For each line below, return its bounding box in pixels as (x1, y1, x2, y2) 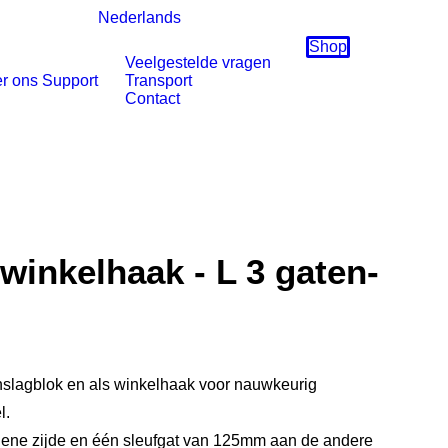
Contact (125, 90, 180, 107)
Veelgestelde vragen (125, 54, 271, 71)
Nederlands (97, 9, 181, 26)
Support (42, 72, 98, 89)
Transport (125, 72, 192, 89)
